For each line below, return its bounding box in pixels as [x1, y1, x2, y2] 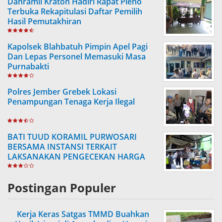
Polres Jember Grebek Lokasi [7, 86, 116, 97]
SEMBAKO [7, 161, 46, 172]
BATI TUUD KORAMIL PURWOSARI [7, 131, 137, 142]
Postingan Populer [7, 179, 116, 196]
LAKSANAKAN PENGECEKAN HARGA [7, 151, 145, 162]
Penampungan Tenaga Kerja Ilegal [7, 96, 135, 107]
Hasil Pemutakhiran [7, 16, 81, 27]
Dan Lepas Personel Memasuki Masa [7, 51, 146, 62]
